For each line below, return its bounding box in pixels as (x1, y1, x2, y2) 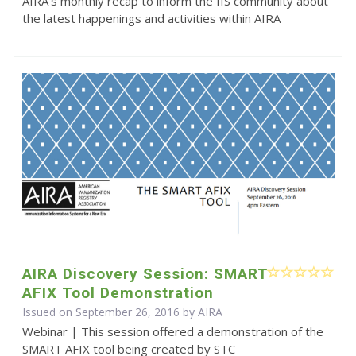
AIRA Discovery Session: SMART (21, 265, 269, 284)
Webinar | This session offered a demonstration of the (21, 323, 323, 340)
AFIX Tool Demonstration (21, 284, 214, 303)
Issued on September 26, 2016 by (21, 304, 198, 320)
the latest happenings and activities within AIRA (21, 10, 281, 27)
